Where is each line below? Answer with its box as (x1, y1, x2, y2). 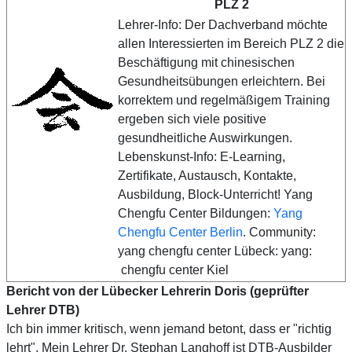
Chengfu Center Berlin (118, 225, 243, 239)
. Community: (243, 225, 316, 239)
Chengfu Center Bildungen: (118, 206, 273, 220)
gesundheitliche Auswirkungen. (118, 130, 292, 145)
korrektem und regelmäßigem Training (118, 93, 330, 107)
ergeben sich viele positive (118, 112, 266, 126)
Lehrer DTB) (6, 302, 79, 317)
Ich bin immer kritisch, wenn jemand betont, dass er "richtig (6, 321, 332, 335)
